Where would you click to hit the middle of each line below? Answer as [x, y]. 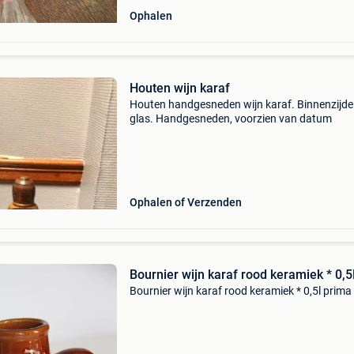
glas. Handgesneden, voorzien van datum [230, 119]
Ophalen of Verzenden [185, 202]
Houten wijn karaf [179, 88]
